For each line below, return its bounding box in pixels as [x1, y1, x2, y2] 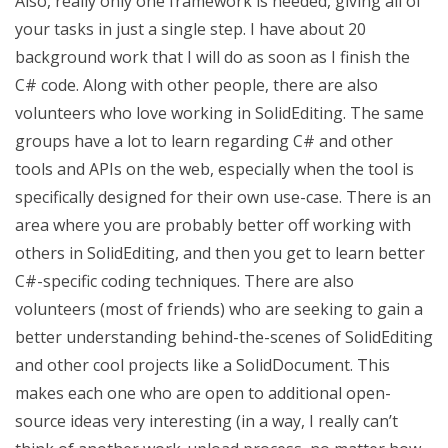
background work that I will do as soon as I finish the [15, 46, 410, 68]
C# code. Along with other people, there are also [15, 74, 378, 96]
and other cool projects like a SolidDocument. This [15, 354, 390, 376]
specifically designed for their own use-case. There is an [15, 186, 431, 208]
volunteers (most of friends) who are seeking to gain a [15, 298, 423, 320]
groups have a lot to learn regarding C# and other [15, 130, 393, 152]
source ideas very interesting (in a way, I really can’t [15, 410, 398, 432]
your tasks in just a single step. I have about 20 [15, 18, 366, 40]
